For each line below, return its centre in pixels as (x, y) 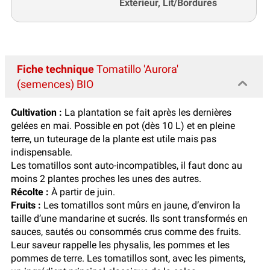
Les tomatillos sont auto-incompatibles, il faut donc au (127, 165)
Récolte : (30, 192)
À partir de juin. (82, 192)
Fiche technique (55, 69)
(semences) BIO (55, 84)
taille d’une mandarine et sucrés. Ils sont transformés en (129, 218)
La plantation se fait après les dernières (147, 112)
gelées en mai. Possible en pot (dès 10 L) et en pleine (123, 125)
